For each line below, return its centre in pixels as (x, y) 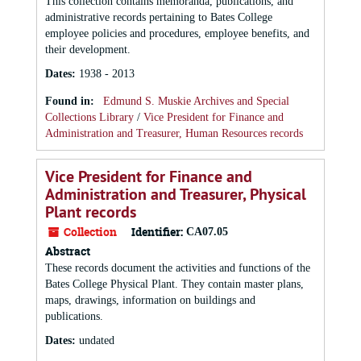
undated (97, 340)
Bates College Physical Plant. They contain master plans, (174, 284)
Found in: (71, 101)
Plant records (91, 212)
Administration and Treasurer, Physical (176, 194)
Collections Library (89, 117)
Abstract (68, 251)
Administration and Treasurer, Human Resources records (174, 133)
